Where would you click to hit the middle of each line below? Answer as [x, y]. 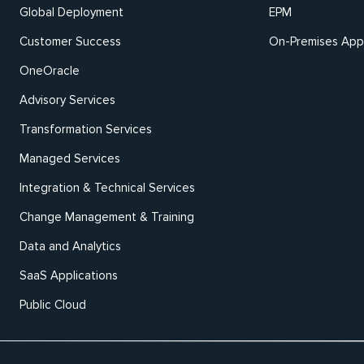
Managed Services [70, 158]
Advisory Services [67, 100]
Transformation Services [86, 129]
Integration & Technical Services [107, 188]
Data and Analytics [70, 246]
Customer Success [70, 41]
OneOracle [50, 71]
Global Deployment [71, 12]
